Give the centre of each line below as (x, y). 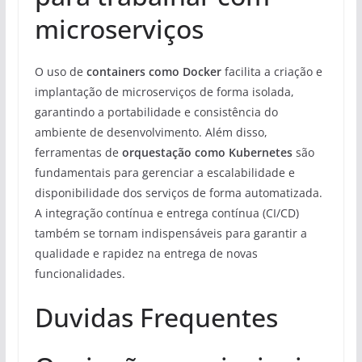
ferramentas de (78, 152)
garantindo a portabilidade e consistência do (156, 112)
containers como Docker (154, 71)
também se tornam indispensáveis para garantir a (170, 233)
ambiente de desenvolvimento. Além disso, (151, 132)
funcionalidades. (80, 273)
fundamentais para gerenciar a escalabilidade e (164, 172)
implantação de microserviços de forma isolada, (164, 91)
